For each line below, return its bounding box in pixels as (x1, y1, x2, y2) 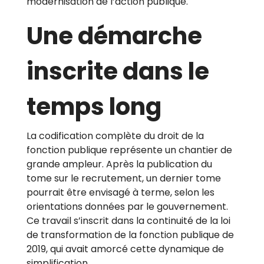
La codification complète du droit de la (27, 129, 204, 143)
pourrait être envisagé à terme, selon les (27, 186, 214, 200)
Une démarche (27, 19, 202, 53)
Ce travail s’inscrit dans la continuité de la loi (27, 214, 230, 228)
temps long (27, 90, 161, 124)
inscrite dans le (27, 55, 209, 88)
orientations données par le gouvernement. (27, 200, 228, 214)
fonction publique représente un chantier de (27, 143, 232, 157)
